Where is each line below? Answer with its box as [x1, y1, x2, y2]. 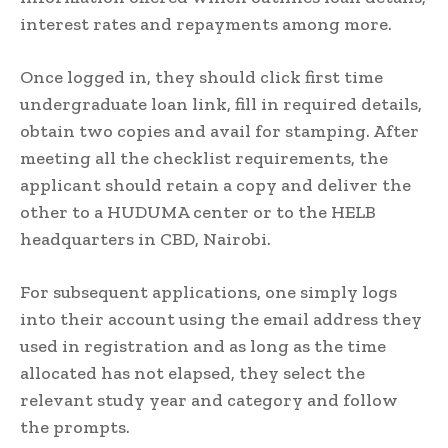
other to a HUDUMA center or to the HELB [20, 200, 376, 223]
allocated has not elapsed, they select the [20, 361, 365, 384]
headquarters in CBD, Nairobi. [20, 227, 271, 250]
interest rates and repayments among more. [20, 12, 392, 35]
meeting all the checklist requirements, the [20, 146, 388, 169]
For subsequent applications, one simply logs [20, 280, 397, 303]
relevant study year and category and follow [20, 388, 398, 411]
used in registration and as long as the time [20, 334, 386, 357]
